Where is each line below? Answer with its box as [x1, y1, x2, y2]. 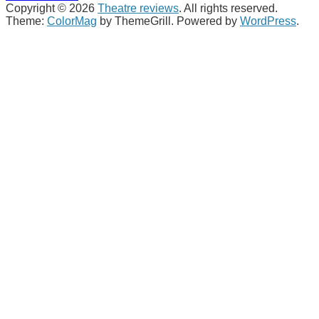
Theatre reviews [98, 1, 179, 14]
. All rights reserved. [179, 1, 278, 14]
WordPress [240, 14, 296, 27]
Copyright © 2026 [6, 1, 98, 14]
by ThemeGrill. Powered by [97, 14, 240, 27]
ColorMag [47, 14, 97, 27]
